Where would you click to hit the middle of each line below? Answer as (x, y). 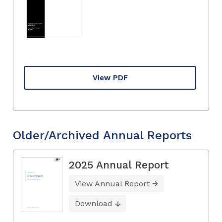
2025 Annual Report (119, 165)
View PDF (110, 78)
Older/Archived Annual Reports (102, 135)
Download (94, 204)
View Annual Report (112, 184)
